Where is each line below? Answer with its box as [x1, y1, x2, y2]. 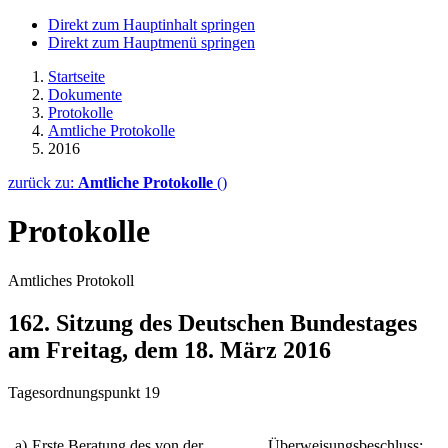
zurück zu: [8, 174, 78, 191]
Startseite [48, 68, 105, 85]
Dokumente [48, 86, 122, 103]
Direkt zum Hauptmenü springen [48, 34, 255, 51]
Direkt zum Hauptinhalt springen [48, 16, 255, 33]
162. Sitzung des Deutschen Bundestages [8, 309, 417, 336]
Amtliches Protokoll [8, 271, 134, 289]
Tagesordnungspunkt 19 [8, 383, 160, 401]
